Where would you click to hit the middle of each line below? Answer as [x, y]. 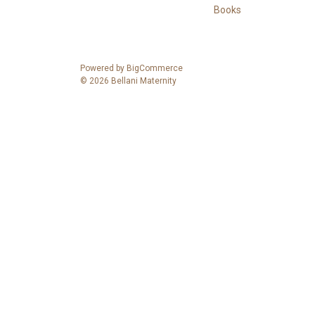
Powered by [103, 69]
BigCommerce [155, 69]
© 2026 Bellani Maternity [128, 81]
